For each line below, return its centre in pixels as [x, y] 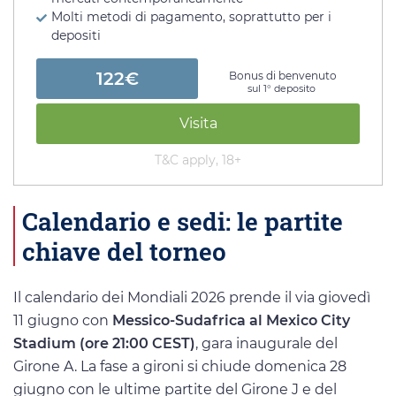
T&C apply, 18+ [198, 160]
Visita [198, 123]
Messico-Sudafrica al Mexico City [231, 320]
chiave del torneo [124, 251]
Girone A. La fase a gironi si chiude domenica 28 [180, 366]
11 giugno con [63, 320]
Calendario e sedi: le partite [183, 221]
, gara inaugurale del [267, 343]
